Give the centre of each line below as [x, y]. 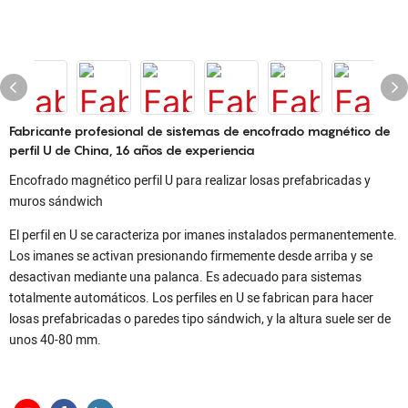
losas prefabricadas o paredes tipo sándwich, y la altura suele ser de [200, 319]
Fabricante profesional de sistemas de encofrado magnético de [200, 131]
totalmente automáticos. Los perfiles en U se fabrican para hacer [191, 298]
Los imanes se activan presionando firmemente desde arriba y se [191, 256]
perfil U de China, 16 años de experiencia [132, 150]
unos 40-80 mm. [55, 340]
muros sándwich [56, 202]
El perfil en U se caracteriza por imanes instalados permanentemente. [203, 235]
